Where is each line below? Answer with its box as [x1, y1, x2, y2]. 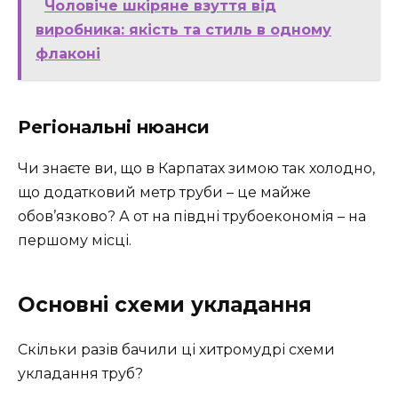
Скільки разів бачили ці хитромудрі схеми [18, 340, 335, 358]
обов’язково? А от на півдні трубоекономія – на [18, 207, 366, 225]
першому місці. [18, 231, 131, 249]
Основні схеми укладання [18, 291, 312, 317]
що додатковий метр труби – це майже [18, 183, 311, 201]
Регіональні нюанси [18, 115, 210, 138]
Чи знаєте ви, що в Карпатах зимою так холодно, [18, 159, 375, 177]
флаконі [36, 44, 100, 62]
